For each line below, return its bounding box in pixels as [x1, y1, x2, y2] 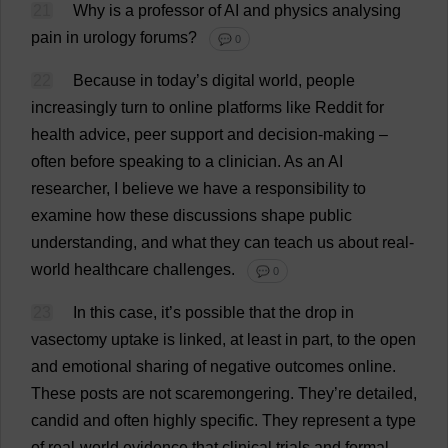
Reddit [311, 99, 366, 117]
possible [185, 304, 245, 322]
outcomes [275, 358, 344, 376]
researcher [31, 180, 106, 198]
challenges [153, 261, 231, 279]
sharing [136, 358, 189, 376]
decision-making [258, 126, 375, 144]
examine [31, 207, 92, 225]
